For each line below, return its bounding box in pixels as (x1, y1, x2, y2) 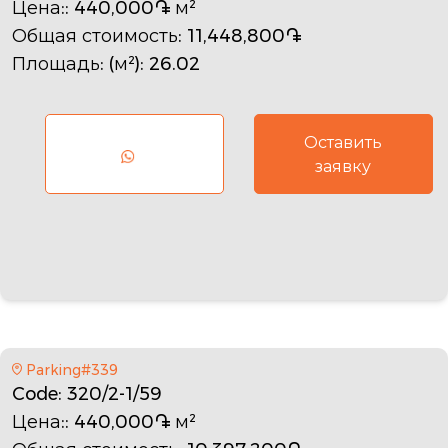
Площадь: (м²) (12, 50, 140, 77)
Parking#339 (25, 359, 118, 380)
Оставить (304, 130, 383, 154)
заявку (315, 154, 372, 178)
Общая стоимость (12, 22, 178, 49)
